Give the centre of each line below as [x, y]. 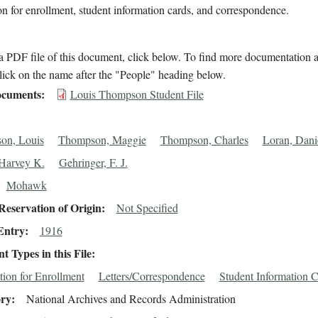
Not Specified [147, 208]
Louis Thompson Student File [137, 94]
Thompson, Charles [204, 140]
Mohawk [26, 185]
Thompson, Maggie [102, 140]
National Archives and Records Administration [131, 299]
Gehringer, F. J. [93, 163]
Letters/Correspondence [152, 276]
